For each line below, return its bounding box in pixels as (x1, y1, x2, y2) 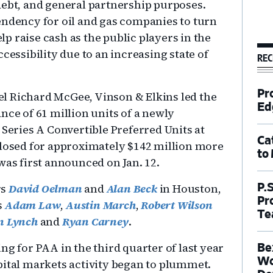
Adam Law (5, 197, 61, 213)
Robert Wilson (141, 197, 213, 213)
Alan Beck (106, 181, 157, 196)
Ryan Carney (62, 214, 129, 229)
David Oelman (9, 181, 82, 196)
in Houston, (157, 181, 221, 196)
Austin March (66, 197, 136, 213)
